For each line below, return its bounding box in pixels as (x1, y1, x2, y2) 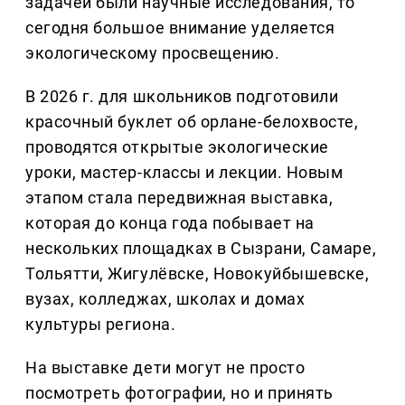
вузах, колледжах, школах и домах (25, 288, 306, 308)
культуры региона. (25, 314, 176, 334)
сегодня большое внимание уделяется (25, 17, 335, 37)
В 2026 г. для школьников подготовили (25, 86, 339, 106)
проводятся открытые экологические (25, 137, 329, 156)
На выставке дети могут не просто (25, 357, 306, 377)
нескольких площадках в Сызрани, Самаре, (25, 238, 377, 258)
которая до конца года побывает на (25, 212, 315, 232)
